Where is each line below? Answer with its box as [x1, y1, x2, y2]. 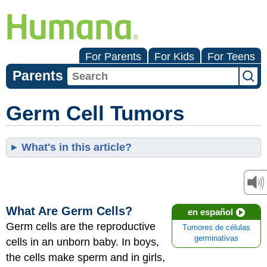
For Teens [207, 51, 255, 63]
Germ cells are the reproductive [6, 221, 156, 232]
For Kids [154, 51, 194, 63]
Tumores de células [182, 223, 250, 232]
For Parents [85, 51, 141, 63]
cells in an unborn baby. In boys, [6, 236, 159, 248]
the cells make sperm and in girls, [6, 252, 165, 263]
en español [188, 207, 233, 217]
